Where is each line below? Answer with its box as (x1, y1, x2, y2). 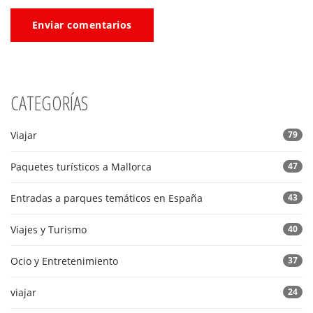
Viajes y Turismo (10, 223, 87, 237)
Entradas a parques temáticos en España (10, 191, 203, 205)
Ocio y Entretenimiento (10, 254, 118, 268)
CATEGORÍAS (10, 89, 88, 117)
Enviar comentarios (32, 18, 132, 32)
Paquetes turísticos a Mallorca (10, 160, 152, 174)
